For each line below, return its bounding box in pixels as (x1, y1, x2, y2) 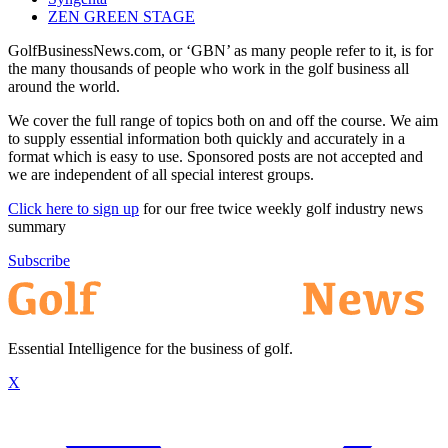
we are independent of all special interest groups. (8, 165, 314, 183)
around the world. (8, 77, 120, 95)
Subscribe (8, 251, 70, 269)
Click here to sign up (8, 199, 139, 217)
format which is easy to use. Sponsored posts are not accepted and (8, 147, 423, 165)
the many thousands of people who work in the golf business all (8, 59, 409, 77)
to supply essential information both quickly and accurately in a (8, 129, 405, 147)
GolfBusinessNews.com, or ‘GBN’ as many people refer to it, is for (8, 41, 433, 59)
